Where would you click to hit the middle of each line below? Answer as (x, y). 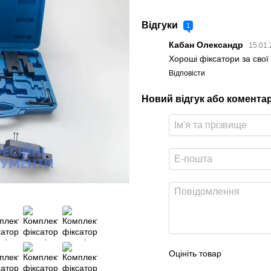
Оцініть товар (195, 254)
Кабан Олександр (207, 45)
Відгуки (161, 25)
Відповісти (187, 73)
